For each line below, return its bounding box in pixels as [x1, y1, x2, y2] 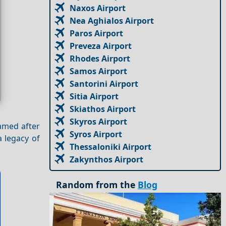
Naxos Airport [70, 2, 126, 14]
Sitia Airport [70, 90, 119, 102]
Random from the [55, 178, 138, 191]
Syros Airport [70, 128, 123, 140]
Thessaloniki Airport [70, 141, 152, 152]
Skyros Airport [70, 116, 128, 127]
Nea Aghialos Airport [70, 15, 154, 26]
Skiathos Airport [70, 103, 136, 115]
